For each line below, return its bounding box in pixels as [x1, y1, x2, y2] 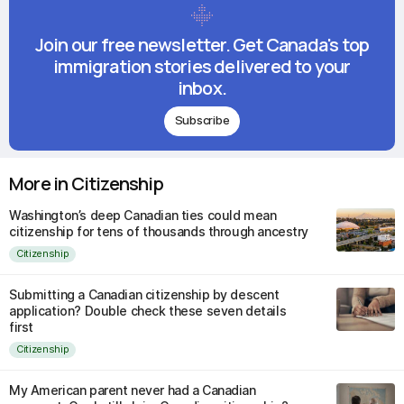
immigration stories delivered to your [53, 53, 351, 78]
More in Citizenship [9, 170, 163, 196]
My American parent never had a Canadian [9, 381, 256, 398]
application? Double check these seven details [9, 302, 287, 318]
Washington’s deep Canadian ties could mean [9, 207, 277, 223]
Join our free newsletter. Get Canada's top [34, 32, 370, 57]
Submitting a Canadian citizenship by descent [9, 286, 280, 302]
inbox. [177, 75, 227, 100]
